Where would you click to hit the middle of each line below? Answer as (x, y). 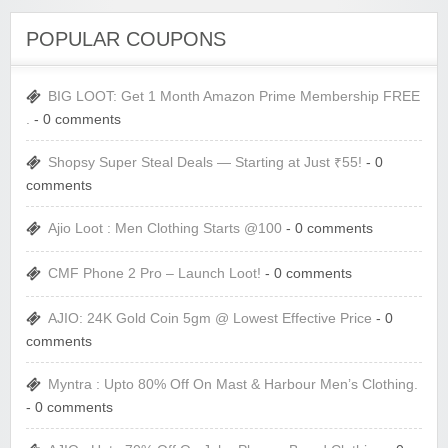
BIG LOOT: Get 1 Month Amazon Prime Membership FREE (234, 96)
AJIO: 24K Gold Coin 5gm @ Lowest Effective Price (210, 318)
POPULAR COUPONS (126, 38)
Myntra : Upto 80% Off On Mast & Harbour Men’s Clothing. (233, 384)
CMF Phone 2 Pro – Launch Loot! (154, 273)
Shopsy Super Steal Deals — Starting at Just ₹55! (205, 162)
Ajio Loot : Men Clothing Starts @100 (165, 228)
